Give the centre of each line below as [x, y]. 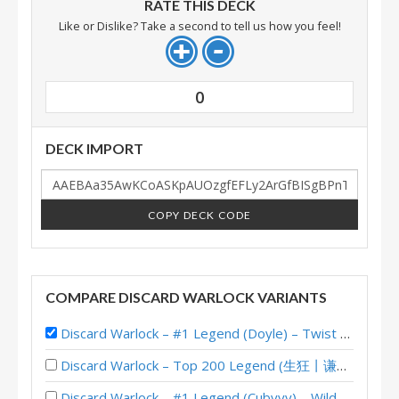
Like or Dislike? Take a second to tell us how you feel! [199, 26]
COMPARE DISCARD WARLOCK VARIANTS [186, 297]
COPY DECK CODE [199, 215]
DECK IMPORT [94, 148]
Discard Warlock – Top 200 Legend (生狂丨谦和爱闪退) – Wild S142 [199, 365]
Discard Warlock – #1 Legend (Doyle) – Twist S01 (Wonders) [200, 333]
